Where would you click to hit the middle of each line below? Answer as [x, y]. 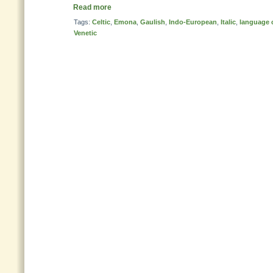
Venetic [85, 33]
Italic [228, 22]
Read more [92, 7]
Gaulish [153, 22]
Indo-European [193, 22]
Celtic [101, 22]
